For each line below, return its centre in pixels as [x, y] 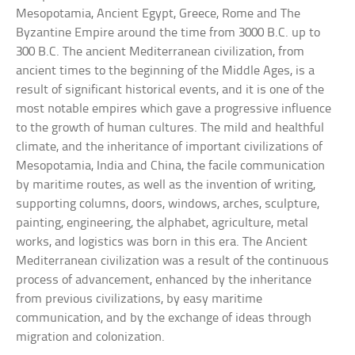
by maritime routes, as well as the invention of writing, [166, 185]
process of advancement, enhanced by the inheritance [164, 281]
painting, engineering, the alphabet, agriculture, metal [162, 223]
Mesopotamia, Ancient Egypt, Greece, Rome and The [158, 14]
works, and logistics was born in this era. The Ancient [162, 242]
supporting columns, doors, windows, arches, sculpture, [168, 204]
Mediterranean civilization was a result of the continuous [173, 261]
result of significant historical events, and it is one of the [170, 90]
